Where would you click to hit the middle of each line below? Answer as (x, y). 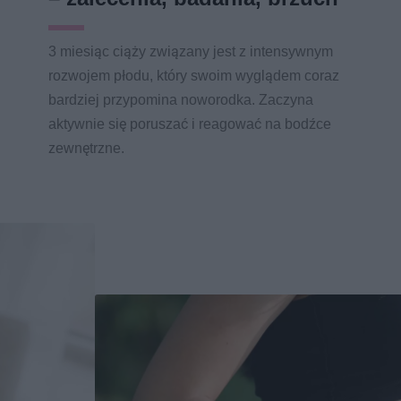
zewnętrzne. (86, 149)
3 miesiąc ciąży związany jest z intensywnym (191, 52)
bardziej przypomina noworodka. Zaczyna (181, 100)
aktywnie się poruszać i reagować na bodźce (190, 124)
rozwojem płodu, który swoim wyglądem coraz (194, 76)
